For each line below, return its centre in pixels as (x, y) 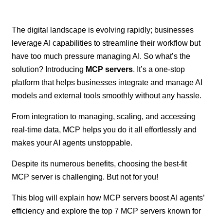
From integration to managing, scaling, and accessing (104, 116)
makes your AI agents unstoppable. (72, 143)
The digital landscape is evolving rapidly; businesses (103, 30)
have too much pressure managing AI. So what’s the (101, 56)
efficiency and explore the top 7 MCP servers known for (107, 211)
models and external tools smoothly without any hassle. (107, 95)
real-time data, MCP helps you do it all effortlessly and (104, 129)
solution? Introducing (49, 69)
